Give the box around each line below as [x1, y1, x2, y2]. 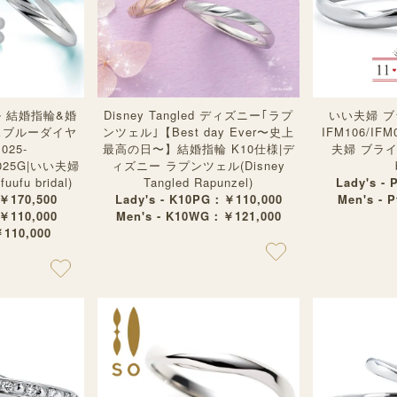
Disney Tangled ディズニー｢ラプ [104, 106, 293, 123]
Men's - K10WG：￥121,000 [115, 207, 282, 224]
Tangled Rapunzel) [144, 174, 253, 191]
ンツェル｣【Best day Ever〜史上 [103, 123, 294, 140]
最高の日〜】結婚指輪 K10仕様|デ [102, 140, 295, 157]
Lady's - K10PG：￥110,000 [114, 191, 283, 207]
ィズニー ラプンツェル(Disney [112, 157, 285, 174]
